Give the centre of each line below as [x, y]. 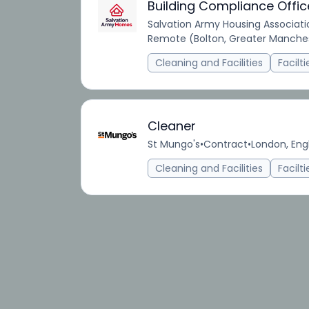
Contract [226, 144]
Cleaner [172, 126]
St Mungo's [174, 144]
